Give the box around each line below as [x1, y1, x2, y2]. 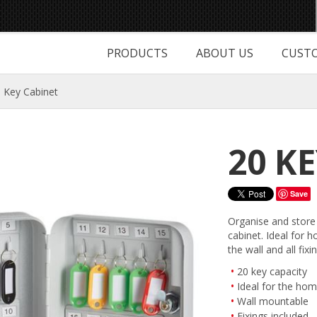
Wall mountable [237, 294, 309, 308]
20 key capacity [237, 265, 308, 278]
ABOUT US [196, 45, 253, 61]
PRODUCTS [107, 45, 168, 61]
